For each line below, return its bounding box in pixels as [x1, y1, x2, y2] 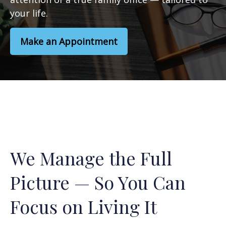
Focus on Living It [10, 194, 157, 218]
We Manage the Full [10, 146, 172, 170]
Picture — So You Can [10, 170, 186, 194]
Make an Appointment [20, 35, 118, 47]
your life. [10, 7, 48, 19]
